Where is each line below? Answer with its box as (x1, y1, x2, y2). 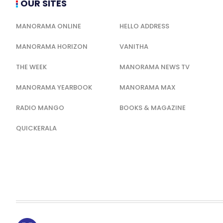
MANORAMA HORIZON (16, 41, 88, 51)
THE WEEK (16, 62, 47, 72)
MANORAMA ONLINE (16, 21, 81, 31)
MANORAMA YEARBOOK (16, 82, 92, 92)
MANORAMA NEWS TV (119, 62, 190, 72)
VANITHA (119, 41, 149, 51)
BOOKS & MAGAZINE (119, 103, 186, 112)
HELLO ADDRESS (119, 21, 170, 31)
